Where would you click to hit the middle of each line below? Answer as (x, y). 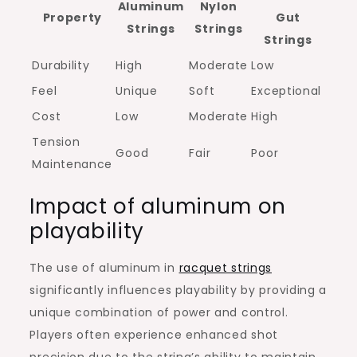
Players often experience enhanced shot (154, 334)
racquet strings (226, 267)
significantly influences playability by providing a (178, 290)
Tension (56, 141)
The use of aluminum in (104, 267)
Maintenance (73, 164)
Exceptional (286, 90)
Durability (61, 65)
